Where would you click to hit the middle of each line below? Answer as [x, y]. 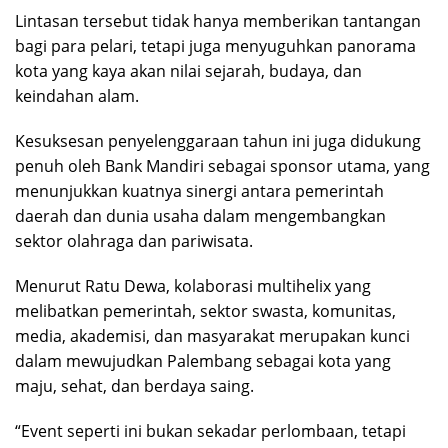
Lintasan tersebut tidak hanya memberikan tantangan [218, 20]
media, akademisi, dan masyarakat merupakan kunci [212, 335]
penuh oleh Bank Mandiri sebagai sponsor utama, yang [222, 165]
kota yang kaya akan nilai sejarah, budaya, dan [188, 70]
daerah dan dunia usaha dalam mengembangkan [200, 215]
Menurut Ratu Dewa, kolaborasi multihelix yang [193, 285]
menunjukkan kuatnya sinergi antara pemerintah [199, 190]
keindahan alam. [77, 95]
